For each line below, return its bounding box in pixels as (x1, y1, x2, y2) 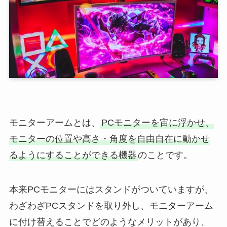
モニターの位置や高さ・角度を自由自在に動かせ (9, 134, 210, 144)
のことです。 (137, 150, 193, 161)
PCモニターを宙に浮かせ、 (101, 118, 214, 128)
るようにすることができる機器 (9, 150, 137, 161)
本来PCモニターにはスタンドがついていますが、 (9, 184, 213, 195)
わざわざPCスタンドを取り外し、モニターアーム (9, 200, 213, 211)
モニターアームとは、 (9, 118, 100, 128)
